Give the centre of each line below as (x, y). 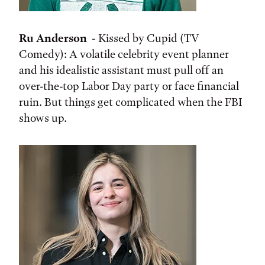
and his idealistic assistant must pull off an (121, 70)
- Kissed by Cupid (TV (143, 38)
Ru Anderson (53, 38)
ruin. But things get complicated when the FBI (131, 102)
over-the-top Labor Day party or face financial (129, 86)
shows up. (43, 118)
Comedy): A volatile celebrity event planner (124, 54)
